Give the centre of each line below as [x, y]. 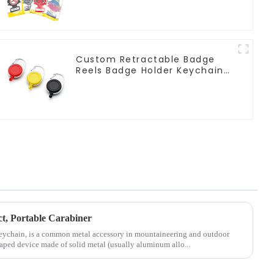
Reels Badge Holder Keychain [150, 70]
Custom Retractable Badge [146, 59]
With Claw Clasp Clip [129, 81]
